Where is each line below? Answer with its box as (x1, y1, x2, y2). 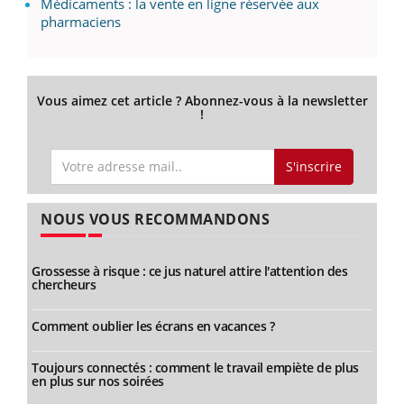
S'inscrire (285, 157, 342, 175)
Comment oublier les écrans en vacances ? (32, 317, 274, 335)
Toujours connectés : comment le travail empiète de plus (32, 359, 359, 377)
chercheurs (32, 276, 96, 294)
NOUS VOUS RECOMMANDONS (41, 209, 270, 230)
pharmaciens (41, 12, 121, 31)
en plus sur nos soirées (32, 372, 164, 390)
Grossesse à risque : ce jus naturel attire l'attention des (32, 262, 347, 280)
